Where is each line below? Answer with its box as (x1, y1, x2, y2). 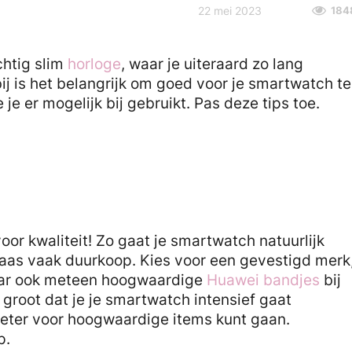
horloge (68, 54, 121, 73)
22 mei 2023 (197, 3, 262, 17)
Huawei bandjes (207, 270, 320, 289)
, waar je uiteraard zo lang (121, 54, 303, 73)
